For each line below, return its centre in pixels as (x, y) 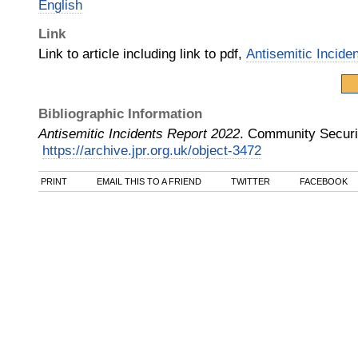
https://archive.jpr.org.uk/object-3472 (152, 150)
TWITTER (249, 181)
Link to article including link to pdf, (142, 54)
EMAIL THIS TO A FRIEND (148, 181)
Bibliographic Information (120, 113)
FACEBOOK (322, 181)
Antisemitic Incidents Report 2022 (139, 133)
